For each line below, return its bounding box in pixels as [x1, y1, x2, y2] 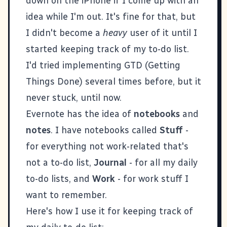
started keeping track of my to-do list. [26, 43, 189, 55]
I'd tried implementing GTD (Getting [26, 59, 180, 71]
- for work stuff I [115, 173, 188, 184]
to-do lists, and [26, 173, 92, 184]
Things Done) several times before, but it [26, 75, 201, 87]
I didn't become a [26, 27, 103, 39]
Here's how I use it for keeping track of [26, 205, 193, 217]
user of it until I [127, 27, 197, 39]
